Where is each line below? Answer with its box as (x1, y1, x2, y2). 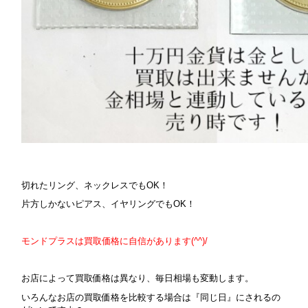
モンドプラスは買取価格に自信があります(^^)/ (21, 236, 208, 247)
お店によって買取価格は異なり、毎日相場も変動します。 (21, 273, 254, 284)
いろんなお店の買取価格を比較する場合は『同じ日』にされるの (21, 291, 281, 302)
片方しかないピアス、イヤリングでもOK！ (21, 199, 196, 210)
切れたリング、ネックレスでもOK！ (21, 179, 169, 190)
